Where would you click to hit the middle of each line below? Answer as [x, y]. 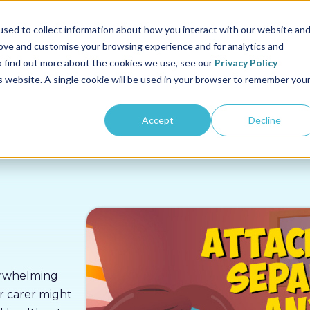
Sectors [57, 28]
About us [265, 28]
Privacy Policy [246, 62]
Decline [264, 120]
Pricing [120, 28]
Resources [191, 28]
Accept [158, 120]
